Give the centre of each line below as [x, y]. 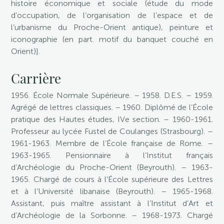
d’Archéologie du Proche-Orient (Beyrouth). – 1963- [112, 167]
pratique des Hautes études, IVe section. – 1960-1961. [112, 119]
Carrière [36, 78]
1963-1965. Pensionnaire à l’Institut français [112, 155]
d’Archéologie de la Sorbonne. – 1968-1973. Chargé [112, 215]
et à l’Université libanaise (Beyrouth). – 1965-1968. [112, 191]
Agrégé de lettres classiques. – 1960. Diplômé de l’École [112, 107]
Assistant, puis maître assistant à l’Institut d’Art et [112, 203]
